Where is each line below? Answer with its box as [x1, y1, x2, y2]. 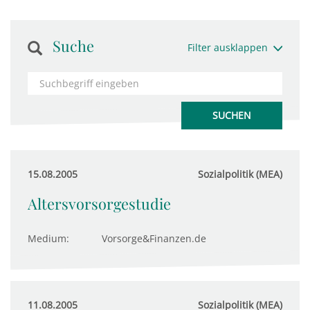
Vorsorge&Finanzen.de [102, 232, 206, 245]
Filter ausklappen [187, 41, 268, 54]
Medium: [28, 232, 69, 245]
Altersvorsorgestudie [28, 194, 171, 213]
